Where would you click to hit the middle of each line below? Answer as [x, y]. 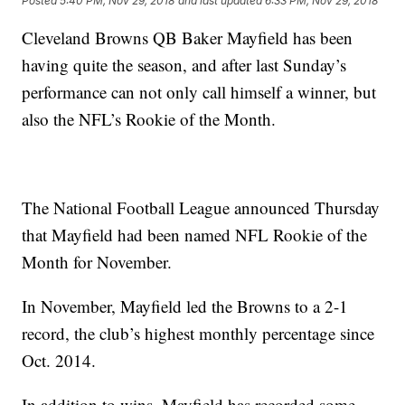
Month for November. [97, 262]
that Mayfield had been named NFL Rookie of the [195, 235]
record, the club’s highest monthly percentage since [198, 334]
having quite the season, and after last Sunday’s [184, 65]
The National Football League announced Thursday [201, 208]
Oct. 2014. [59, 361]
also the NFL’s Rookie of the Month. [149, 119]
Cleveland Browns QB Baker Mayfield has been [188, 38]
